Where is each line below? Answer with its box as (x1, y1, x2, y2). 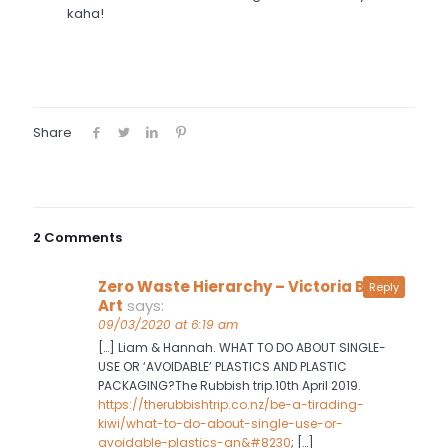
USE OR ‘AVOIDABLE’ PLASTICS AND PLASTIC (98, 358, 347, 376)
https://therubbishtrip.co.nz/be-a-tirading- (98, 396, 364, 414)
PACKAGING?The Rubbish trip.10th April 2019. (98, 377, 361, 395)
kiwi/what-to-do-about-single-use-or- (98, 415, 343, 433)
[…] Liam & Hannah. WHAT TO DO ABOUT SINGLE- (98, 339, 386, 357)
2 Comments (33, 228, 122, 248)
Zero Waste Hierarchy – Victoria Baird (98, 276, 398, 298)
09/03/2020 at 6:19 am (98, 316, 238, 334)
